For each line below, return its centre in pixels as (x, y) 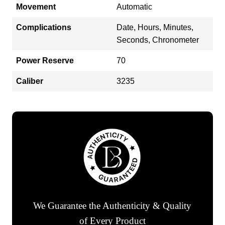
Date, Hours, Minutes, (155, 28)
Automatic (134, 7)
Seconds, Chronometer (158, 40)
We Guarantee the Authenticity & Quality (113, 205)
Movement (36, 7)
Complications (44, 28)
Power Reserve (45, 61)
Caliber (30, 81)
